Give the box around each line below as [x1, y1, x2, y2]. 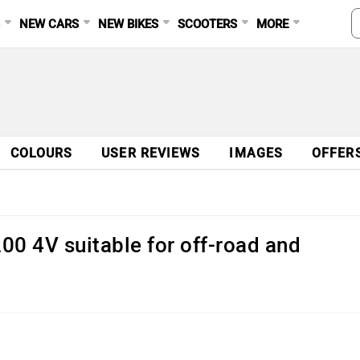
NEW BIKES [98, 17, 159, 31]
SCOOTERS [178, 17, 238, 31]
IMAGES [229, 145, 284, 161]
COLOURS [10, 145, 73, 161]
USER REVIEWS [101, 145, 201, 161]
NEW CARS [19, 17, 80, 31]
